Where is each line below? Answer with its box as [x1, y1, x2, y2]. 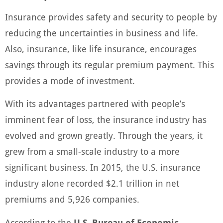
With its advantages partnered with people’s [5, 99, 185, 110]
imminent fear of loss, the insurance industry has [5, 114, 207, 125]
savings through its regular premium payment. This [5, 59, 214, 70]
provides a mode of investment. [5, 75, 135, 86]
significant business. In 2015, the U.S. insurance [5, 162, 201, 173]
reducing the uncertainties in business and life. [5, 27, 198, 38]
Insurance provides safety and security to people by [5, 11, 217, 22]
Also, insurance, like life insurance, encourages [5, 43, 197, 54]
